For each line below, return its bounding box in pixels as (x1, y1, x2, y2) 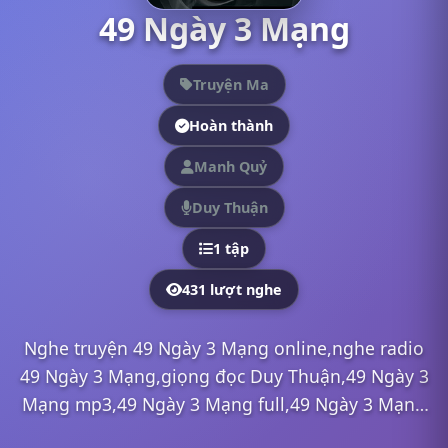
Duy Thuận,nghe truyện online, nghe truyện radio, (13, 420, 435, 444)
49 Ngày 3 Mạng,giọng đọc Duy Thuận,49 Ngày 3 (19, 364, 429, 388)
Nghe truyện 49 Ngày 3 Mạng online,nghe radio (24, 336, 424, 360)
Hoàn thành (189, 116, 273, 135)
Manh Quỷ (194, 157, 267, 176)
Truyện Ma (192, 75, 269, 94)
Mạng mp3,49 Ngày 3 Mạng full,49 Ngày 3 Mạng (22, 392, 426, 416)
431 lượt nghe (182, 280, 282, 299)
